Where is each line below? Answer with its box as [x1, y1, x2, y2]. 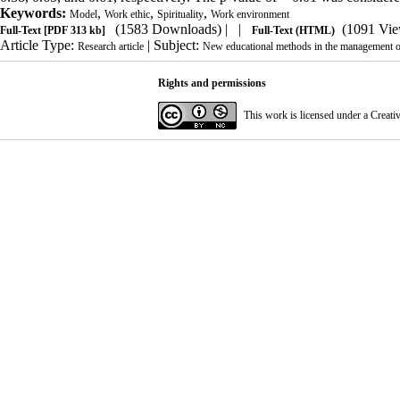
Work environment [211, 7, 289, 21]
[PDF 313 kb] [41, 23, 105, 37]
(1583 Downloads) [115, 21, 221, 37]
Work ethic [104, 7, 150, 21]
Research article [78, 39, 144, 53]
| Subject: [144, 37, 203, 53]
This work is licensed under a [243, 108, 371, 121]
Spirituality [157, 7, 204, 21]
